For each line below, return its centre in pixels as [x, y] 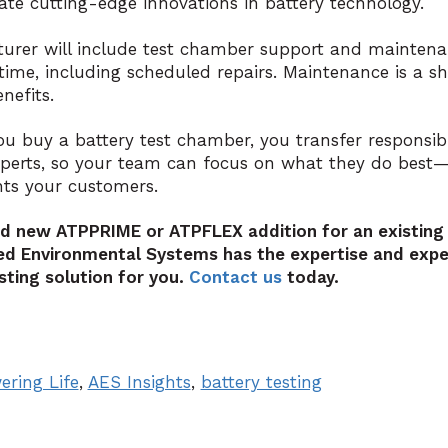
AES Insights [139, 382]
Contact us [235, 277]
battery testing [261, 382]
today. [310, 277]
